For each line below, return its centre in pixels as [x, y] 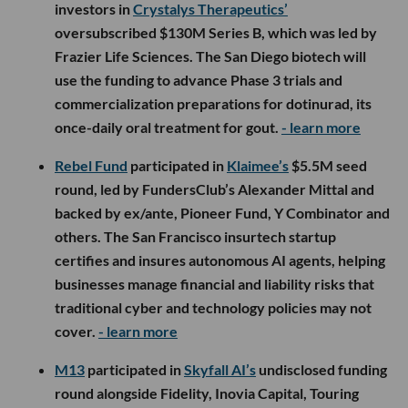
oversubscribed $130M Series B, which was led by [216, 32]
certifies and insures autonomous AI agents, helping [220, 260]
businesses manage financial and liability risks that [214, 283]
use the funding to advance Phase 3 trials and [199, 79]
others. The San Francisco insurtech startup [195, 236]
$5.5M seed [328, 165]
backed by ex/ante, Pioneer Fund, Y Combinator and [222, 212]
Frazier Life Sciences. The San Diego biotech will [210, 56]
